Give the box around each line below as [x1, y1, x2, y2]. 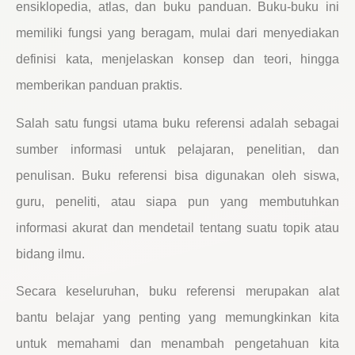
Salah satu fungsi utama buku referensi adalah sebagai [16, 116, 339, 130]
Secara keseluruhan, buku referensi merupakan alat [16, 284, 339, 298]
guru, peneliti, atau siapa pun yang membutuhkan [16, 194, 339, 208]
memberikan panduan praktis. [16, 78, 182, 93]
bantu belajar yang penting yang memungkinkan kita [16, 310, 339, 324]
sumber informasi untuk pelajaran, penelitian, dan [16, 142, 339, 156]
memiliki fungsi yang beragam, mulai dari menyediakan [16, 26, 339, 40]
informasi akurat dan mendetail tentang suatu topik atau [16, 220, 339, 235]
